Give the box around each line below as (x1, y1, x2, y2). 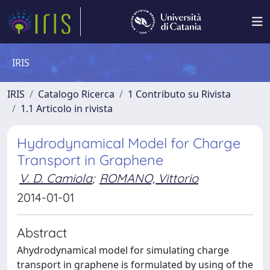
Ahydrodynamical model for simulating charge (17, 243, 229, 257)
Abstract (17, 224, 67, 240)
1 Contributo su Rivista (128, 87, 231, 101)
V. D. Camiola (19, 171, 92, 186)
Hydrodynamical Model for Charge (17, 134, 240, 152)
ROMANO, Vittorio (99, 171, 198, 186)
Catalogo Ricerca (38, 87, 115, 101)
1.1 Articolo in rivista (20, 102, 113, 115)
